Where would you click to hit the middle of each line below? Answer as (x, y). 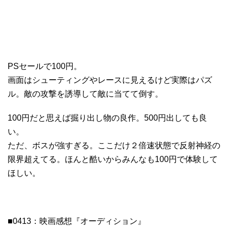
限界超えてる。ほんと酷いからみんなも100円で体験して (113, 159)
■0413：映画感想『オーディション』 (77, 221)
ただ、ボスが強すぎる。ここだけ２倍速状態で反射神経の (114, 145)
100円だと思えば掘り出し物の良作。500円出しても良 (107, 118)
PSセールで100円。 (45, 66)
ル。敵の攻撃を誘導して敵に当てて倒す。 (85, 94)
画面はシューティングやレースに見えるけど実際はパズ (110, 80)
